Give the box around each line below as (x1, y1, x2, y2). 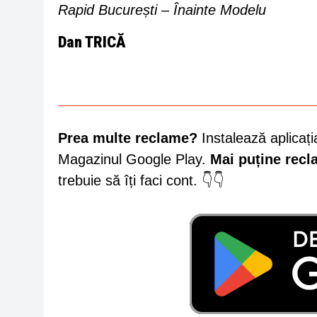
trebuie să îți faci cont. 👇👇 (58, 173, 224, 189)
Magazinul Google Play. (58, 151, 210, 168)
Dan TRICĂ (58, 33, 126, 52)
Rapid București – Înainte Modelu (58, 2, 266, 18)
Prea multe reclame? (58, 130, 197, 146)
